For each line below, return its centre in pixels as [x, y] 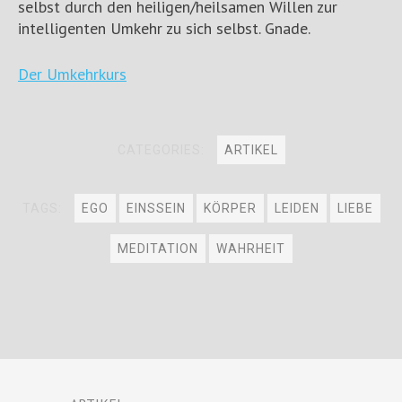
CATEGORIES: [162, 150]
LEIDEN [297, 208]
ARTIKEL [251, 150]
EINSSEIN [156, 208]
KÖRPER [230, 208]
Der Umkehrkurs [72, 74]
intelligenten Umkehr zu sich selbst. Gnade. [164, 28]
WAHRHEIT [250, 249]
